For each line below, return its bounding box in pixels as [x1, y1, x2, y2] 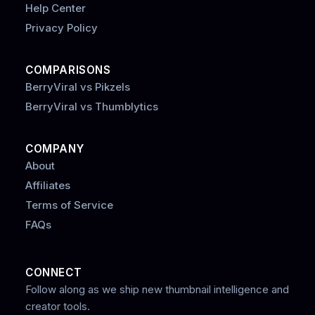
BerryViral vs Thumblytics [25, 100, 158, 113]
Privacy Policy [25, 21, 98, 34]
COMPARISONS [25, 63, 111, 77]
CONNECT [25, 266, 82, 279]
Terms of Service [25, 198, 113, 212]
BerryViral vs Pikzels [25, 80, 130, 94]
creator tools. [25, 300, 90, 313]
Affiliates [25, 179, 70, 192]
